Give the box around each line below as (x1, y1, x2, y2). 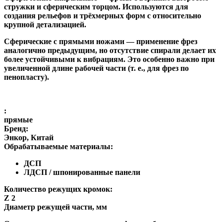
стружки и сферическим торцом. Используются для (4, 2, 188, 11)
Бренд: (4, 124, 28, 133)
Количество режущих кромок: (4, 184, 112, 193)
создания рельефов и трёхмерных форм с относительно (4, 11, 201, 20)
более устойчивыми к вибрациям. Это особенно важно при (4, 55, 215, 63)
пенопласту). (4, 72, 49, 81)
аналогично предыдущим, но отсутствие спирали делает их (4, 46, 216, 55)
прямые (4, 115, 33, 124)
